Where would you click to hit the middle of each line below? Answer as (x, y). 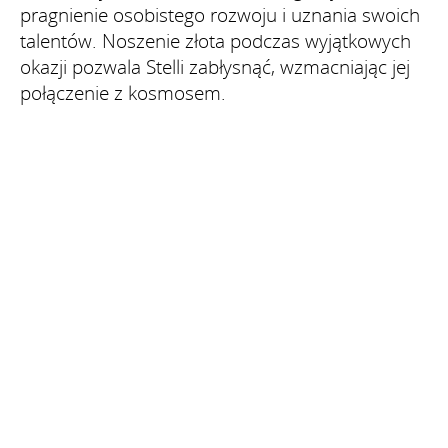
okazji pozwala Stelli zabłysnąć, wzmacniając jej (215, 66)
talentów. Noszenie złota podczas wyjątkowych (215, 40)
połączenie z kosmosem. (123, 92)
